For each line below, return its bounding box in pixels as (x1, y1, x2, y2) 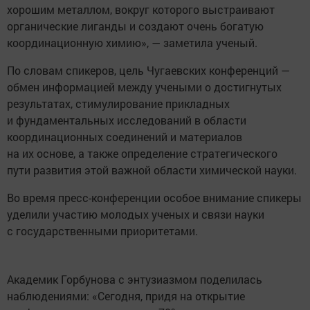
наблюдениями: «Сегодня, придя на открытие (7, 289, 245, 303)
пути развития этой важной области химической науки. (7, 163, 297, 177)
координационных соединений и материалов (7, 129, 242, 144)
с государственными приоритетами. (7, 224, 198, 238)
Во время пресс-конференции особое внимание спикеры (7, 190, 302, 205)
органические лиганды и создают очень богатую (7, 19, 264, 33)
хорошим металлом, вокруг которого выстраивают (7, 2, 275, 17)
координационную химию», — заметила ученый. (7, 35, 257, 50)
